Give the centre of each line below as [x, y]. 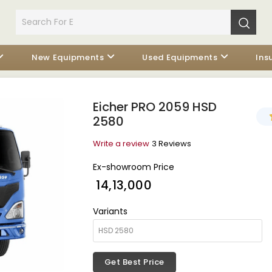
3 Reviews [171, 144]
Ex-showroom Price [133, 167]
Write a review [121, 144]
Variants [110, 211]
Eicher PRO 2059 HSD [155, 107]
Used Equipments [180, 57]
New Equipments [68, 57]
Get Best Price [134, 262]
